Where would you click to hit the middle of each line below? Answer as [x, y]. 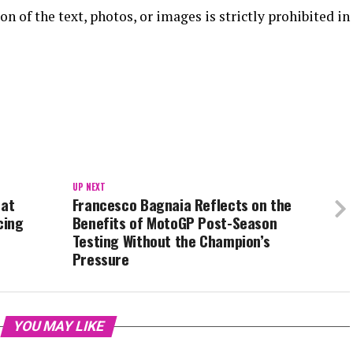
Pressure [100, 259]
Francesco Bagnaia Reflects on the [182, 205]
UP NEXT [89, 187]
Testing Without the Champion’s [171, 241]
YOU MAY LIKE [58, 327]
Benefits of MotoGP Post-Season [175, 223]
